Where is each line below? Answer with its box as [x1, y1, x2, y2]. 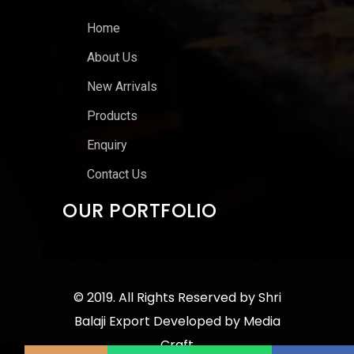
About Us [87, 50, 137, 66]
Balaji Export [73, 312, 150, 331]
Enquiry [87, 137, 127, 153]
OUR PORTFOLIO [62, 198, 217, 224]
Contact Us [87, 167, 147, 183]
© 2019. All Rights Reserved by [73, 288, 258, 307]
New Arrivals [87, 79, 157, 95]
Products [87, 108, 137, 124]
